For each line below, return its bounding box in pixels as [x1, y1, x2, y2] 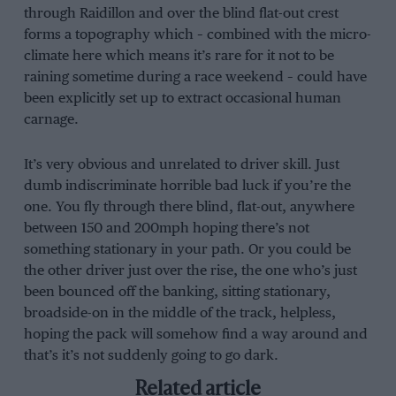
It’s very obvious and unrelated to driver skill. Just [23, 157, 339, 173]
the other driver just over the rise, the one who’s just [23, 263, 357, 279]
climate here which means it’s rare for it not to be [23, 49, 334, 65]
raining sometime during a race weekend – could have [23, 70, 367, 86]
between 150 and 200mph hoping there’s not [23, 221, 309, 237]
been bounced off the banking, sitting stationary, [23, 285, 331, 301]
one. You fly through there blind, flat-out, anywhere [23, 200, 354, 216]
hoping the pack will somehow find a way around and [23, 327, 368, 343]
